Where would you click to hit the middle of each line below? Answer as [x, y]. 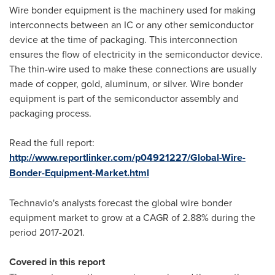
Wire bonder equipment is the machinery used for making [132, 10]
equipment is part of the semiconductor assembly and [124, 98]
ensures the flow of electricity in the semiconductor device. [136, 54]
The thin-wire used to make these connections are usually [133, 69]
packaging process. [50, 113]
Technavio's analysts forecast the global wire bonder [121, 203]
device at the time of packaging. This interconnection [123, 39]
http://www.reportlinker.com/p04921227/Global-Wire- [127, 157]
